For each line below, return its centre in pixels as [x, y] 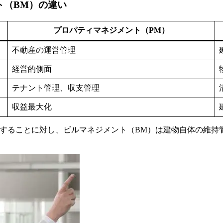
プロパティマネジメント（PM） [111, 30]
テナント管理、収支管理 [56, 88]
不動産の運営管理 [44, 50]
